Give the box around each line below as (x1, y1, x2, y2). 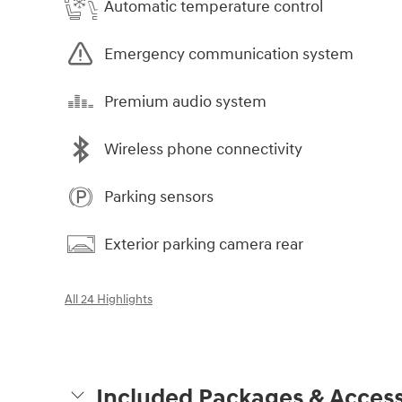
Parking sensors (104, 186, 214, 207)
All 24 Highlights (65, 293, 153, 308)
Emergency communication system (104, 43, 354, 65)
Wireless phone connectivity (104, 138, 302, 160)
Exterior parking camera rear (104, 233, 303, 255)
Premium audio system (104, 91, 267, 112)
